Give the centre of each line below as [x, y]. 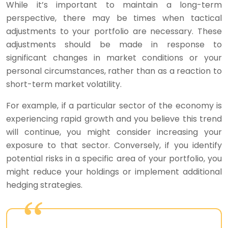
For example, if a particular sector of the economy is [114, 106]
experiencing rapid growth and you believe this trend [114, 119]
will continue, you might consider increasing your [114, 132]
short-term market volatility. [64, 84]
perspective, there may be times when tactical [114, 18]
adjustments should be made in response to [114, 45]
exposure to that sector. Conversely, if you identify [114, 145]
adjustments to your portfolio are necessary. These [114, 31]
